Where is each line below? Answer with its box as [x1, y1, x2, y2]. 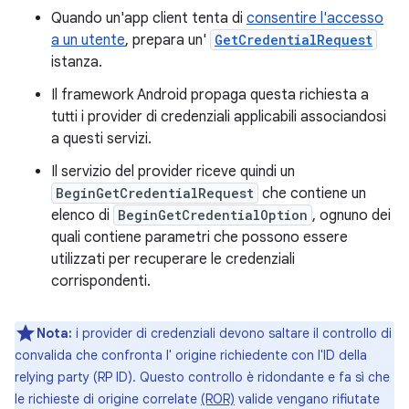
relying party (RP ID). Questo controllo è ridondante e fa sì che [15, 369, 390, 385]
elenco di [51, 206, 113, 225]
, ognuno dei [312, 206, 391, 225]
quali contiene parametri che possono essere [51, 228, 348, 246]
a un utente [51, 31, 125, 49]
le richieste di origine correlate [15, 391, 201, 407]
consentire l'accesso [246, 9, 383, 27]
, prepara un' [125, 31, 210, 49]
